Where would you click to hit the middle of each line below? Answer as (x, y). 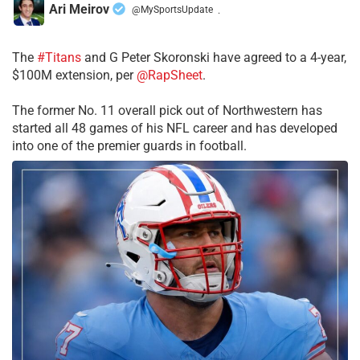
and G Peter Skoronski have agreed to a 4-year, (214, 58)
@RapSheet (170, 76)
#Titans (59, 58)
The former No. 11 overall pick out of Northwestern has (167, 111)
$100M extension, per (74, 76)
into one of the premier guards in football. (129, 146)
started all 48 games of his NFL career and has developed (175, 129)
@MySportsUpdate (172, 9)
